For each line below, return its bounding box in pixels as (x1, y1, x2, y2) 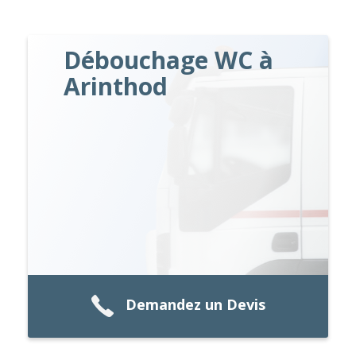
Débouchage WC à (64, 43, 274, 76)
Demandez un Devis (126, 295, 265, 315)
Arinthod (64, 69, 168, 103)
